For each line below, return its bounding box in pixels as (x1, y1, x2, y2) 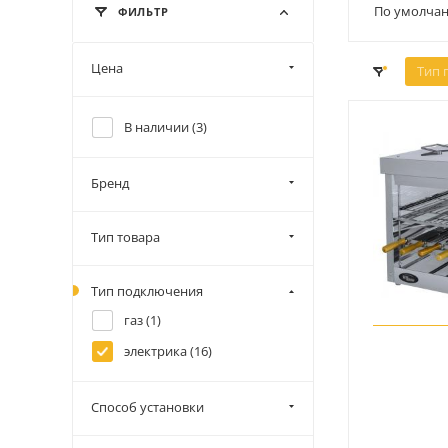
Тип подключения (91, 282, 203, 300)
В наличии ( (124, 118, 196, 136)
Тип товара (91, 228, 160, 246)
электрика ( (124, 342, 194, 360)
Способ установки (91, 398, 204, 416)
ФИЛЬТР (114, 4, 169, 19)
